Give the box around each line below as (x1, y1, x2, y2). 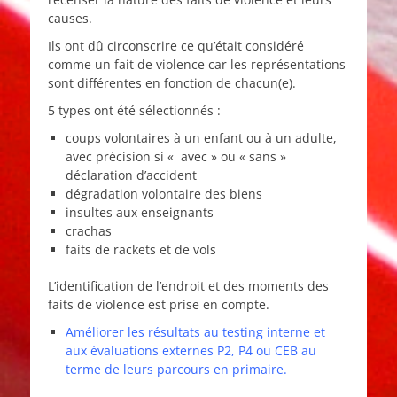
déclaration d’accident (66, 167, 197, 184)
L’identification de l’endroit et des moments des (48, 277, 329, 295)
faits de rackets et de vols (66, 241, 216, 259)
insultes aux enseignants (66, 204, 214, 222)
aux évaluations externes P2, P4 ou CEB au (66, 342, 316, 360)
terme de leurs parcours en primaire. (66, 361, 287, 378)
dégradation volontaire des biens (66, 185, 262, 203)
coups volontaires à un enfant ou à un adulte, (66, 129, 337, 147)
